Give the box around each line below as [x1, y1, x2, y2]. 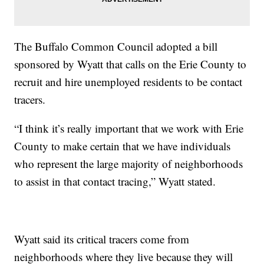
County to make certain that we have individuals [14, 138, 231, 153]
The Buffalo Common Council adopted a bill [14, 38, 218, 54]
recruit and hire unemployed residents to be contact [14, 74, 243, 89]
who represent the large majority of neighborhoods [14, 156, 243, 171]
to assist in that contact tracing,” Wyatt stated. [14, 173, 216, 189]
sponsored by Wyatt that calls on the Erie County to [14, 56, 247, 71]
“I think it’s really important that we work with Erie [14, 120, 244, 136]
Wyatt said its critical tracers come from [14, 231, 190, 246]
